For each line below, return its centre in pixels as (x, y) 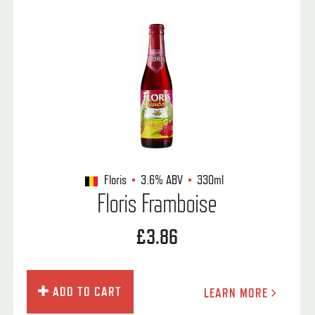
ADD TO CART (86, 291)
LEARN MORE (237, 293)
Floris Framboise (157, 203)
